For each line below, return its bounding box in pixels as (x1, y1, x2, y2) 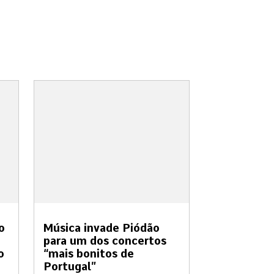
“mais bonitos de (43, 247, 134, 261)
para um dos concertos (43, 234, 166, 248)
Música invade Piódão (43, 221, 160, 235)
